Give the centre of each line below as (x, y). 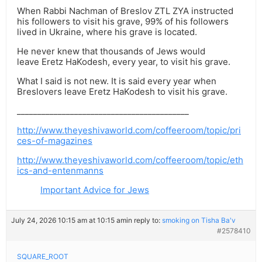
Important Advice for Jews (95, 190)
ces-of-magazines (55, 141)
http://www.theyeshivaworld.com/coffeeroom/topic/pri (129, 130)
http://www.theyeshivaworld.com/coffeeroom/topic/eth (130, 160)
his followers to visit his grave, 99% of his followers (123, 22)
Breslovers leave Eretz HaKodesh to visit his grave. (122, 92)
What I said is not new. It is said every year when (117, 81)
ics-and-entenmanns (60, 171)
